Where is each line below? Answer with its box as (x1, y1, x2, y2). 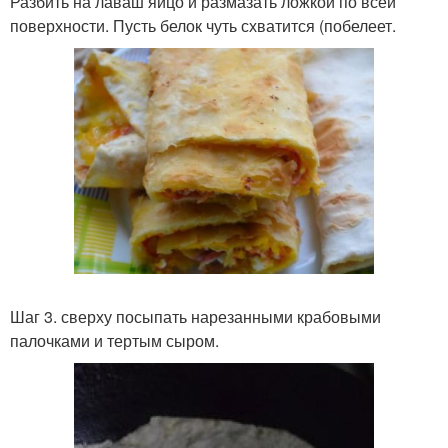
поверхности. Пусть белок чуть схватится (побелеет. (10, 13, 396, 37)
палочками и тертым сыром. (10, 328, 219, 352)
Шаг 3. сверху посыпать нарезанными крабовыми (10, 304, 381, 328)
